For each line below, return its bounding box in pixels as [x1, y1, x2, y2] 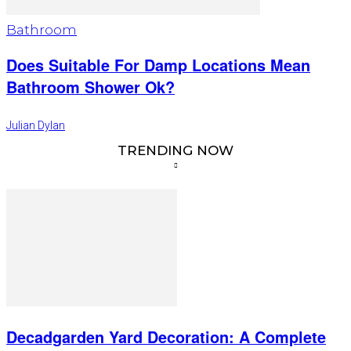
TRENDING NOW [118, 143, 233, 159]
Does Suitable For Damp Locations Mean [6, 54, 310, 77]
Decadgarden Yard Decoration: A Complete [6, 325, 326, 348]
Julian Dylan [6, 119, 65, 132]
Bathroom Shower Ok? [6, 76, 175, 99]
